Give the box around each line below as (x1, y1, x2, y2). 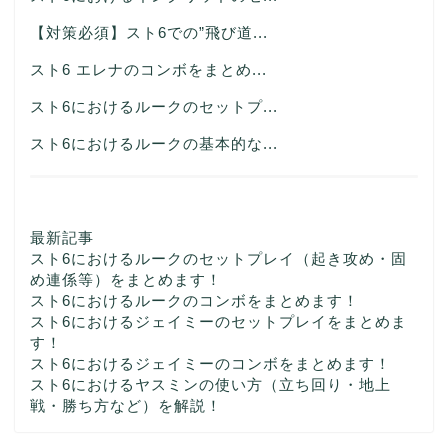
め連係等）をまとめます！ (30, 270, 222, 288)
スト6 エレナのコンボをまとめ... (30, 60, 267, 78)
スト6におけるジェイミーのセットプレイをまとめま (30, 312, 407, 330)
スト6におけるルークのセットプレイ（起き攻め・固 (30, 249, 407, 267)
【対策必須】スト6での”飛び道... (30, 23, 268, 41)
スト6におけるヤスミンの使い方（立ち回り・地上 (30, 375, 391, 393)
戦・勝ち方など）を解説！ (30, 396, 222, 414)
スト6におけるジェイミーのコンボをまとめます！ (30, 354, 391, 372)
